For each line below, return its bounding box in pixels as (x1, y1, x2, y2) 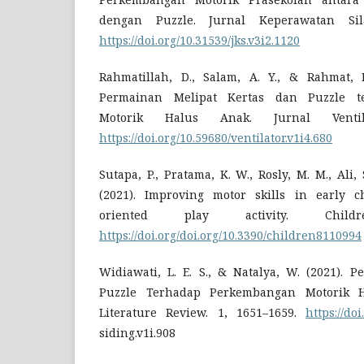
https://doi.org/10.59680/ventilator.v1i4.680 (99, 130, 332, 146)
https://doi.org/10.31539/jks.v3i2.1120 (99, 32, 300, 49)
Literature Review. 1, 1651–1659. (99, 305, 305, 321)
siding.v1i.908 (99, 325, 175, 341)
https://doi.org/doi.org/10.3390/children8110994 (99, 227, 362, 244)
